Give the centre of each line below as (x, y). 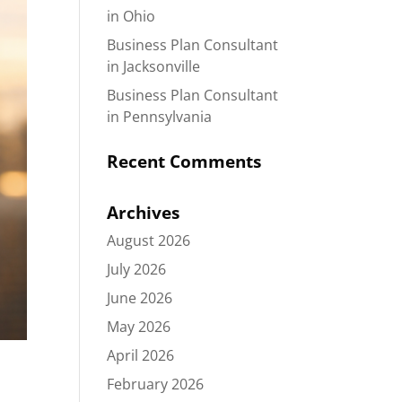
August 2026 (149, 240)
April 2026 (141, 355)
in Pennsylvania (160, 117)
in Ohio (131, 16)
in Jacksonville (154, 66)
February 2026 (156, 384)
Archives (144, 213)
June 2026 (140, 298)
